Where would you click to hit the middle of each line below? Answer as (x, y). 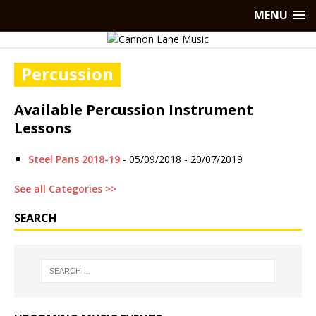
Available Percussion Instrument (134, 110)
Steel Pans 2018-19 (74, 159)
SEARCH (36, 218)
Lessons (43, 128)
